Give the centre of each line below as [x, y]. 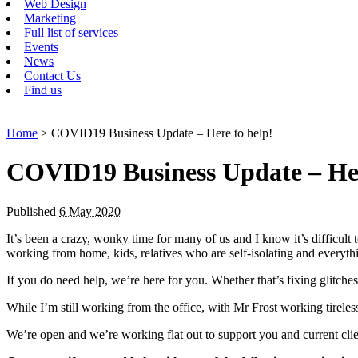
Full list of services [71, 32]
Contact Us [52, 76]
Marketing [50, 18]
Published [33, 211]
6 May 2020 [90, 211]
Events [41, 47]
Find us [43, 90]
